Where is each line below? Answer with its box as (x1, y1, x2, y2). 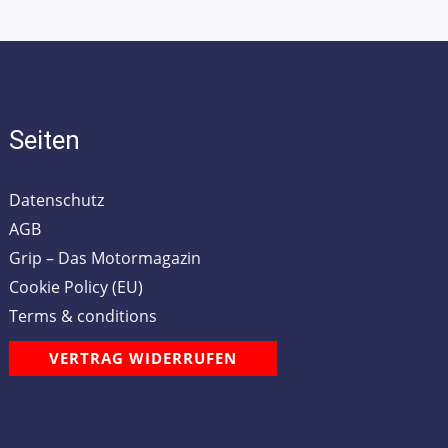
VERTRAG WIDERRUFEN (49, 348, 238, 369)
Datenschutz (9, 189, 105, 212)
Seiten (9, 125, 81, 156)
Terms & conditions (9, 305, 158, 328)
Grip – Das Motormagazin (9, 247, 202, 270)
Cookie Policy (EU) (9, 276, 144, 299)
